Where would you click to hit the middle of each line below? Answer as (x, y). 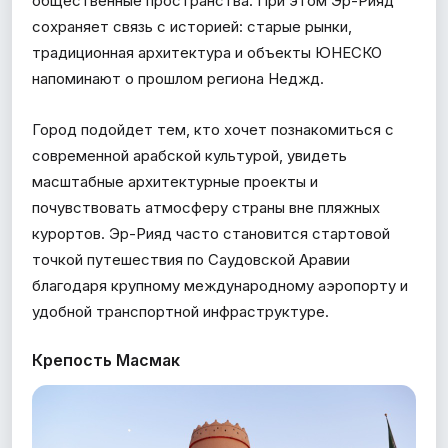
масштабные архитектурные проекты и (175, 181)
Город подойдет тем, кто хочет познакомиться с (213, 129)
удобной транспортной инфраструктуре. (180, 311)
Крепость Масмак (106, 359)
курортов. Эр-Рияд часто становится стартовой (211, 233)
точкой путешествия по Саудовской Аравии (191, 259)
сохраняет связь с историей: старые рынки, (192, 26)
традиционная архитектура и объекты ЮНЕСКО (207, 52)
